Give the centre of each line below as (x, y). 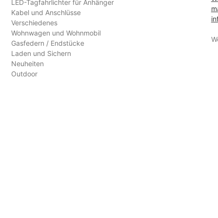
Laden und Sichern (41, 54)
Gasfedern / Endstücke (47, 43)
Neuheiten (27, 64)
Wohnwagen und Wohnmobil (56, 33)
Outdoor (24, 74)
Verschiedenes (34, 23)
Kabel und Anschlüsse (46, 13)
